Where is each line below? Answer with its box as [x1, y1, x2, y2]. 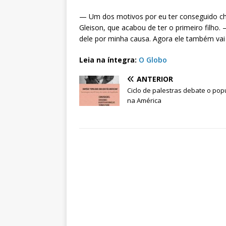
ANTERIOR [137, 74, 173, 84]
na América [127, 96, 161, 105]
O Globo [139, 55, 167, 65]
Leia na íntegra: [79, 55, 139, 65]
